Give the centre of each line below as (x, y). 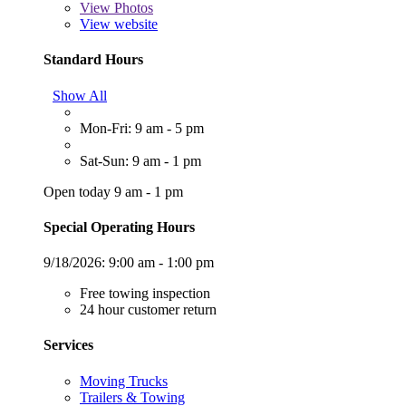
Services (68, 345)
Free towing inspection (145, 294)
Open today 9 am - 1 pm (113, 191)
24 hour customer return (148, 310)
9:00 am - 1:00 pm (161, 263)
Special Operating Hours (119, 227)
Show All (80, 95)
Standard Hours (93, 60)
